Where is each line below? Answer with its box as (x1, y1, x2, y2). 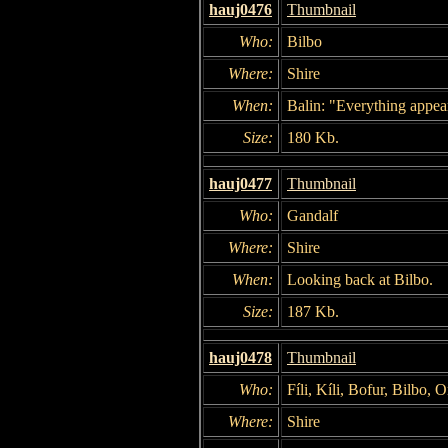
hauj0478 (209, 348, 272, 366)
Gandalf (287, 206, 338, 224)
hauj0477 (209, 174, 272, 192)
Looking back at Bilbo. (287, 270, 433, 288)
